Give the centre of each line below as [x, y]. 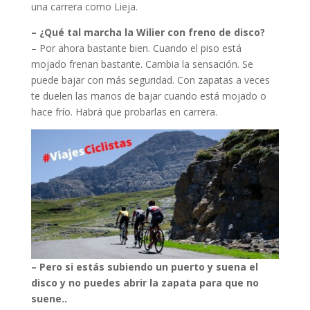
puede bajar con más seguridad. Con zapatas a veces [150, 80]
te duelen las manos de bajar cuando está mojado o [148, 96]
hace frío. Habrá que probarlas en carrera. [124, 112]
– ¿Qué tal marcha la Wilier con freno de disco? [148, 33]
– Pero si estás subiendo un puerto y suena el [144, 267]
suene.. [49, 299]
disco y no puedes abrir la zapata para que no [145, 283]
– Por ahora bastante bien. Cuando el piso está [136, 48]
